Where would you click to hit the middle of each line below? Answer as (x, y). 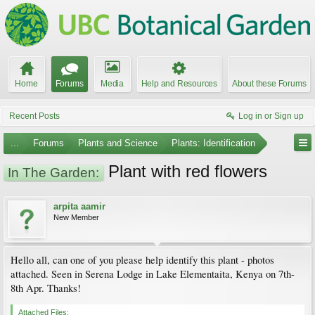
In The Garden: (53, 173)
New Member (76, 217)
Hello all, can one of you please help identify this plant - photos (142, 260)
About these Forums (269, 84)
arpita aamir (79, 206)
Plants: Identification (213, 143)
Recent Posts (34, 116)
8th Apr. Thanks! (46, 288)
